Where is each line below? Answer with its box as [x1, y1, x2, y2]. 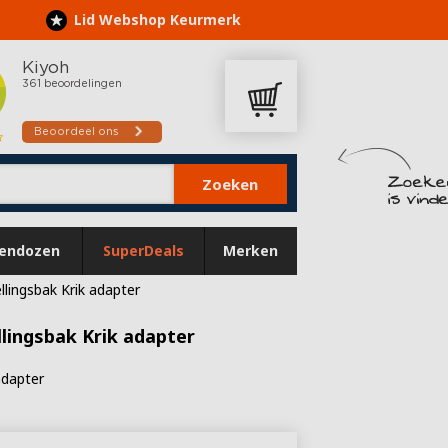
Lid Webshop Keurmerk [73, 10, 241, 29]
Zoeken [202, 174, 259, 194]
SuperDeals [102, 241, 184, 260]
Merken [223, 241, 279, 260]
